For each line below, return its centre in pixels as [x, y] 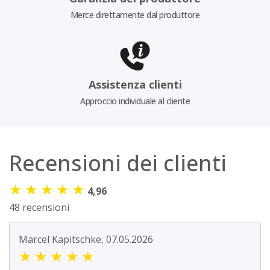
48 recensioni [39, 208]
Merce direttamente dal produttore [135, 14]
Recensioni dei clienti [118, 163]
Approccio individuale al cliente [135, 101]
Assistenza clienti [135, 85]
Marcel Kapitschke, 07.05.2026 [86, 240]
